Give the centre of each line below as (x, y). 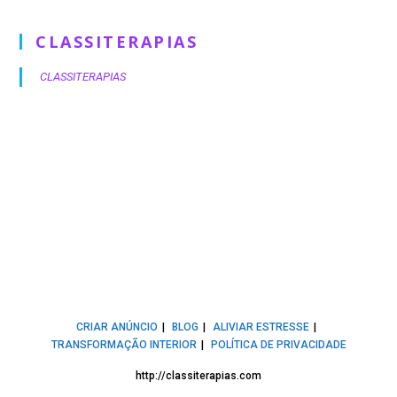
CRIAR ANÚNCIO (117, 327)
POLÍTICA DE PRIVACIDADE (278, 344)
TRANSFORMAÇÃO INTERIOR (124, 344)
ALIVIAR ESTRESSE (261, 327)
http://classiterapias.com (198, 375)
